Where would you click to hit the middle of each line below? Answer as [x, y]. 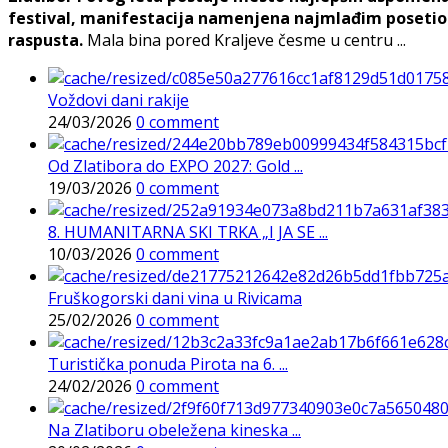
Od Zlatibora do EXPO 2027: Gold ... [175, 166]
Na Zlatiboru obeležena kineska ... [174, 430]
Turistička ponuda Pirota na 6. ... [168, 364]
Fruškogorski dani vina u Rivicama [175, 298]
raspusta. [45, 40]
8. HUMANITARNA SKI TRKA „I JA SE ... [188, 232]
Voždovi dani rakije [118, 100]
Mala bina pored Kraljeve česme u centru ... [244, 40]
